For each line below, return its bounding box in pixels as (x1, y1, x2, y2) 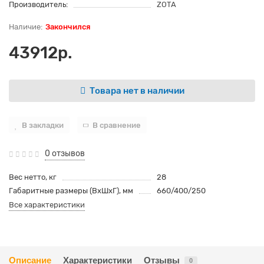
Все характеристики (9, 200, 85, 209)
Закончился (45, 22, 90, 31)
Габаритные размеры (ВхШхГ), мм (9, 186, 133, 195)
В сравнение (93, 120, 141, 130)
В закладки (22, 120, 64, 130)
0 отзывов (45, 148, 85, 159)
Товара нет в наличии (89, 85, 184, 96)
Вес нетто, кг (9, 173, 57, 181)
